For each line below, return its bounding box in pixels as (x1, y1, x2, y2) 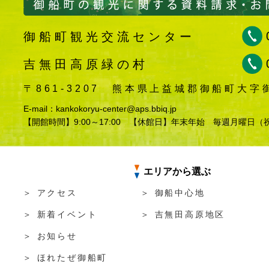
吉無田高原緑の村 (23, 57, 148, 71)
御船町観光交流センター (23, 29, 195, 43)
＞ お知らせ (23, 231, 77, 241)
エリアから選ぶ (144, 166, 211, 177)
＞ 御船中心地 (141, 187, 205, 198)
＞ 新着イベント (23, 209, 98, 219)
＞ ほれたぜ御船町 (23, 252, 108, 262)
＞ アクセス (23, 187, 77, 198)
